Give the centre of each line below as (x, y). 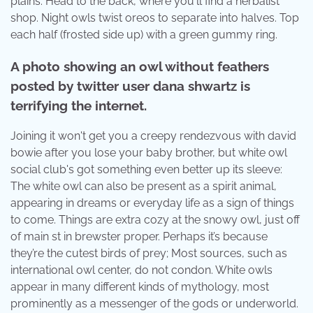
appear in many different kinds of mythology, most (140, 287)
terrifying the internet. (79, 105)
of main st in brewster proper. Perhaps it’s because (139, 237)
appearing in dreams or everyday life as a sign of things (152, 203)
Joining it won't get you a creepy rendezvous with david (153, 136)
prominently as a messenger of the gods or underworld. (154, 304)
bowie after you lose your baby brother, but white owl (149, 153)
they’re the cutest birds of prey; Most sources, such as (149, 254)
